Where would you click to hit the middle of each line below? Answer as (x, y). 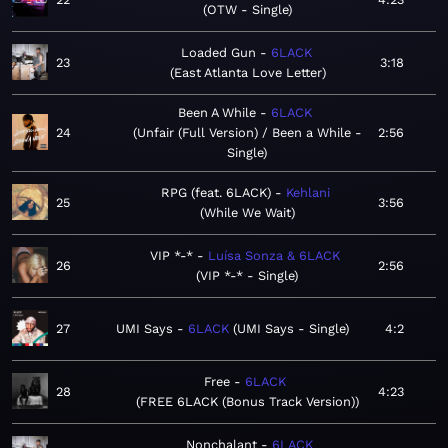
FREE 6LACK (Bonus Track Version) (247, 402)
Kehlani (307, 193)
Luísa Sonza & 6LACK (274, 256)
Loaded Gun (218, 53)
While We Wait (247, 213)
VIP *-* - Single (247, 276)
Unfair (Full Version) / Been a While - (249, 133)
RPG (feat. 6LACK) (215, 193)
